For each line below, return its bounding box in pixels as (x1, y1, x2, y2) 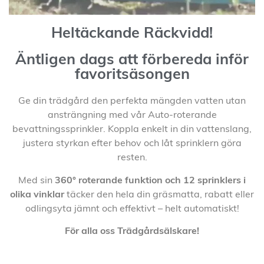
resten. (117, 153, 147, 163)
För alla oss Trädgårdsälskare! (65, 226, 199, 236)
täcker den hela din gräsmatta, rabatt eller (64, 190, 254, 200)
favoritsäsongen (74, 68, 190, 83)
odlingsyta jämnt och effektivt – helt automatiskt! (25, 204, 239, 214)
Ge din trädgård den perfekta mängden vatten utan (18, 97, 246, 107)
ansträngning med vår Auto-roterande (47, 111, 217, 121)
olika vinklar (10, 190, 64, 200)
